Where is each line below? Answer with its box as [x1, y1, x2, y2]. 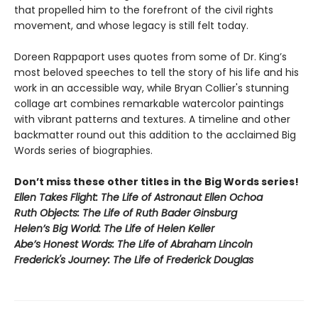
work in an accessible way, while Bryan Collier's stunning [14, 81, 289, 96]
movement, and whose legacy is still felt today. [14, 18, 251, 33]
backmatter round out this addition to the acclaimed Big [14, 128, 296, 143]
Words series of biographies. [14, 143, 153, 158]
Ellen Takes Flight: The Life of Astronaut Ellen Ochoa [14, 190, 263, 205]
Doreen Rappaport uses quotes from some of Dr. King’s [14, 50, 287, 65]
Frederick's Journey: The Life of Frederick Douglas [14, 253, 253, 268]
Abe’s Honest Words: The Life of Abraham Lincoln [14, 237, 253, 252]
